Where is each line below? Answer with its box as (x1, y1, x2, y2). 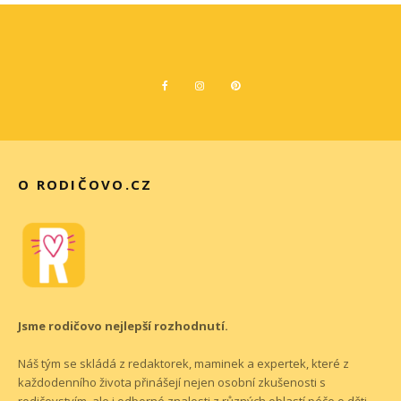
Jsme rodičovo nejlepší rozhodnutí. (18, 318, 228, 334)
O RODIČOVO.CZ (18, 175, 153, 193)
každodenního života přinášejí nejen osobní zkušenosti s (18, 374, 326, 390)
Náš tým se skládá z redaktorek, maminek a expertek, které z (18, 355, 349, 371)
